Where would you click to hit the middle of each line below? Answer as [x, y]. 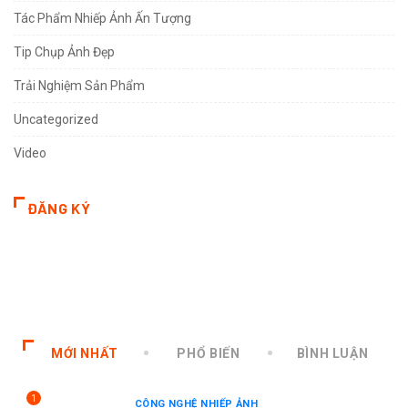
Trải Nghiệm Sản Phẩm [79, 85]
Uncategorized [56, 119]
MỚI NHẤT [85, 353]
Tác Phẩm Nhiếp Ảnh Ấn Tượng [102, 18]
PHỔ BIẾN [209, 353]
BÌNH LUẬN [332, 353]
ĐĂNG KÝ [59, 208]
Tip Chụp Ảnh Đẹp [64, 51]
